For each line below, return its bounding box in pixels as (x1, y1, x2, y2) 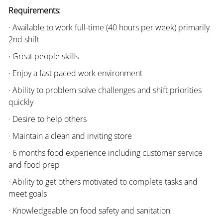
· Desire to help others (8, 113, 87, 124)
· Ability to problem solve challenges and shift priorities (8, 84, 202, 96)
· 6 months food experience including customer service (8, 147, 203, 158)
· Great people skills (8, 50, 79, 62)
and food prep (8, 159, 60, 170)
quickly (8, 96, 33, 108)
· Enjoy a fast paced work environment (8, 67, 142, 79)
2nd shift (8, 33, 39, 45)
